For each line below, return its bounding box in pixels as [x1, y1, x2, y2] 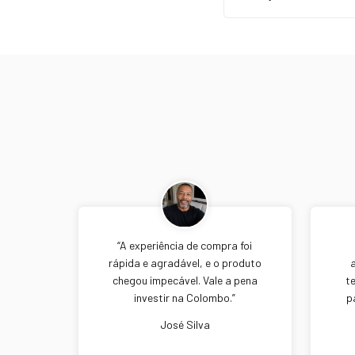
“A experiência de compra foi [117, 238, 253, 252]
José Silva [159, 317, 210, 331]
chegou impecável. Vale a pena [112, 273, 258, 287]
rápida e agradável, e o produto [108, 255, 261, 269]
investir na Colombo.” [134, 290, 236, 304]
